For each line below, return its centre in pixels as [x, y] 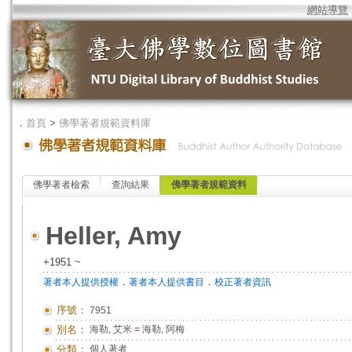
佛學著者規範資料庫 [105, 123]
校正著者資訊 [243, 282]
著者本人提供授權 [81, 282]
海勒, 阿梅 [162, 329]
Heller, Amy [114, 236]
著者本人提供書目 [167, 282]
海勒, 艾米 [112, 329]
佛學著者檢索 [61, 185]
